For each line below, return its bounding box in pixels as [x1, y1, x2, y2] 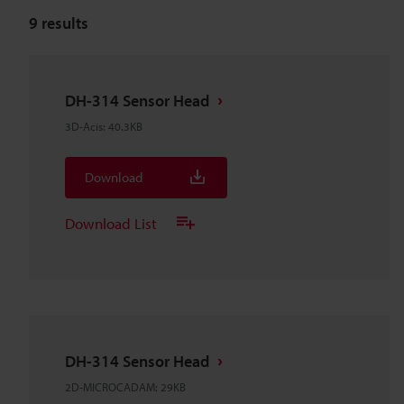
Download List [65, 213, 157, 233]
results [38, 13, 88, 33]
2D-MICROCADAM [65, 380, 155, 394]
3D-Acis [65, 119, 103, 133]
